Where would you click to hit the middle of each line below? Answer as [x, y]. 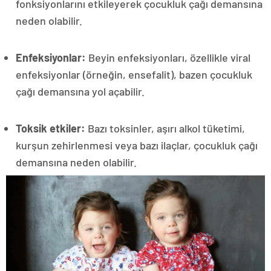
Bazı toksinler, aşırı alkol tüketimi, [165, 128]
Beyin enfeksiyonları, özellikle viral [169, 57]
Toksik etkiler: [51, 128]
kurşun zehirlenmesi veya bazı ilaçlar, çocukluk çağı [137, 145]
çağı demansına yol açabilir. [80, 91]
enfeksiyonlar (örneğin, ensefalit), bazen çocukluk [134, 74]
